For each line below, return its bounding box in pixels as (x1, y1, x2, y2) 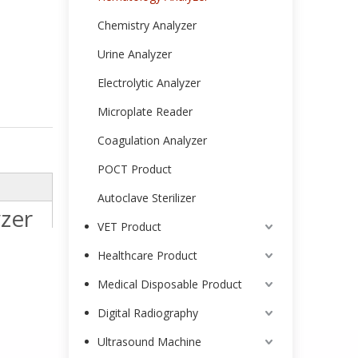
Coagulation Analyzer (97, 133, 207, 148)
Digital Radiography (97, 305, 198, 320)
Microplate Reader (97, 104, 193, 119)
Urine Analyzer (97, 46, 172, 62)
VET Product (97, 219, 161, 234)
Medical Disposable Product (97, 276, 242, 292)
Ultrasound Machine (97, 334, 201, 349)
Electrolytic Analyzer (97, 75, 201, 90)
